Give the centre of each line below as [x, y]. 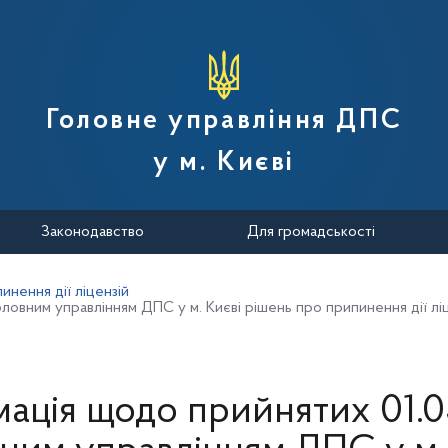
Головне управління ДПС [224, 121]
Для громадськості [311, 232]
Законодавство [92, 232]
